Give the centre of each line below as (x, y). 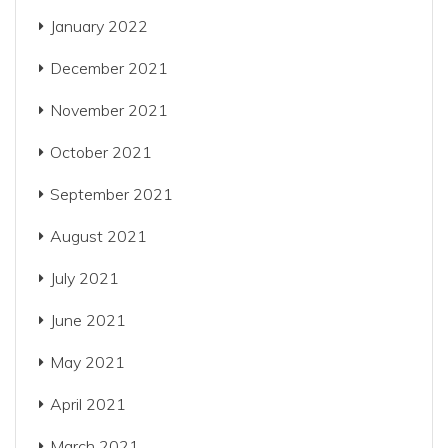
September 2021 (111, 194)
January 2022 (99, 26)
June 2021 (88, 320)
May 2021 (87, 362)
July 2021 (84, 278)
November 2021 (109, 110)
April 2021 (88, 404)
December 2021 (109, 68)
